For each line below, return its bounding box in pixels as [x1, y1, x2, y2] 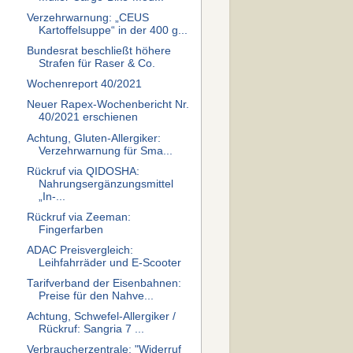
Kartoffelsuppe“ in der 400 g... [38, 24, 188, 36]
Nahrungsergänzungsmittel [38, 177, 173, 190]
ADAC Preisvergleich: [26, 243, 133, 256]
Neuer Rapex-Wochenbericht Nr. [26, 98, 189, 111]
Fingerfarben [38, 223, 103, 236]
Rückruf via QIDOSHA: [26, 165, 139, 177]
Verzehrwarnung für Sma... [38, 144, 173, 157]
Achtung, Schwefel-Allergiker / [26, 310, 176, 323]
